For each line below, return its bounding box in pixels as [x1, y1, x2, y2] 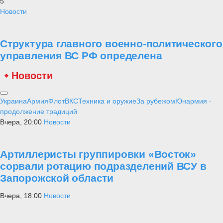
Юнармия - [175, 97, 212, 105]
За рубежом [136, 97, 175, 105]
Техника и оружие [78, 97, 136, 105]
